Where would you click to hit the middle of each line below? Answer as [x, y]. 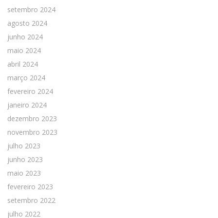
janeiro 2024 [27, 105]
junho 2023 [25, 159]
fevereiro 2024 [30, 91]
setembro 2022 [31, 200]
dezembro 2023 [32, 118]
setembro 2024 [31, 9]
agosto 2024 [27, 23]
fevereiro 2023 [30, 186]
